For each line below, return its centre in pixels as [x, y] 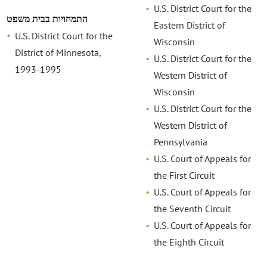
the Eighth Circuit [189, 242]
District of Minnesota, [58, 52]
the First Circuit [184, 176]
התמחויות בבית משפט [47, 18]
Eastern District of [189, 25]
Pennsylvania [180, 142]
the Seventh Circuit [192, 209]
